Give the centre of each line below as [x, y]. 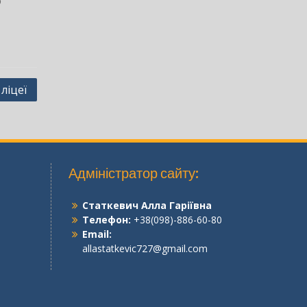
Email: [97, 234]
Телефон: [106, 220]
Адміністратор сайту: [133, 173]
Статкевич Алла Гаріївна [147, 205]
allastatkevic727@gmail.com [145, 248]
